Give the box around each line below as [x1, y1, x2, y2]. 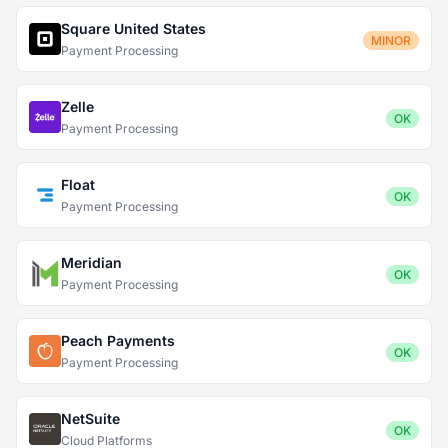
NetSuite [61, 410, 120, 427]
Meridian [61, 254, 122, 271]
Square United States [61, 20, 206, 37]
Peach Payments [61, 332, 175, 349]
